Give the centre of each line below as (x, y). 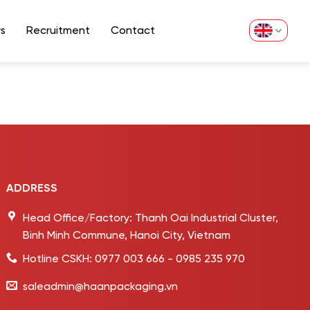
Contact (133, 31)
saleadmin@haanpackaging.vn (101, 287)
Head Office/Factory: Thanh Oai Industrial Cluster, (151, 218)
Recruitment (58, 31)
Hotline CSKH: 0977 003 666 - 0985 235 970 (134, 259)
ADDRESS (32, 189)
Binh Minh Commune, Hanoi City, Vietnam (127, 235)
